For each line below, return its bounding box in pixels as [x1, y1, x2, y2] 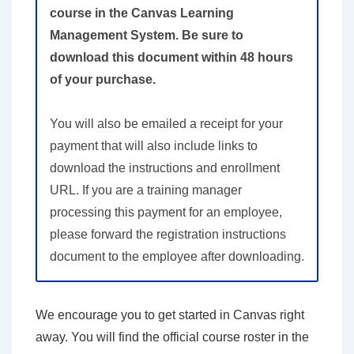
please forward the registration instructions [50, 228, 286, 242]
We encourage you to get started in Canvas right [36, 308, 304, 322]
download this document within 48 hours [50, 51, 293, 65]
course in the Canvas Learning [50, 6, 234, 21]
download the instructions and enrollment [50, 161, 280, 175]
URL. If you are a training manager [50, 183, 242, 198]
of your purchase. [50, 73, 156, 87]
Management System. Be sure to [50, 28, 243, 43]
